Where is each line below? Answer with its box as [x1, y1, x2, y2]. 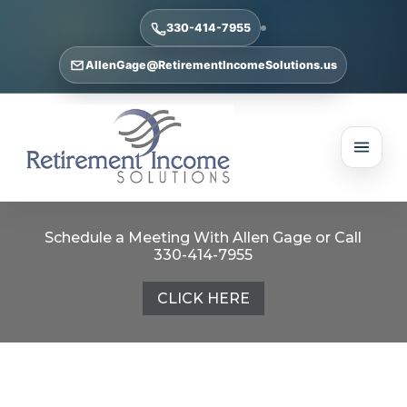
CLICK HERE [156, 290, 250, 307]
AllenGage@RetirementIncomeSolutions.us [85, 58, 338, 72]
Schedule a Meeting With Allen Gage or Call [45, 229, 362, 247]
